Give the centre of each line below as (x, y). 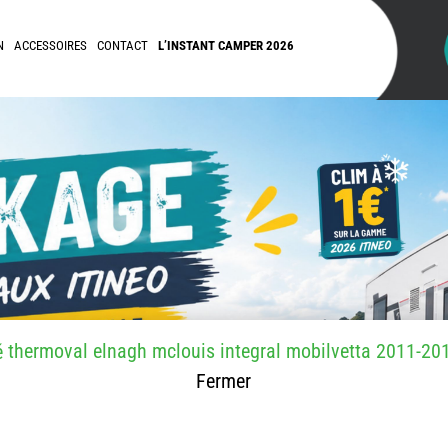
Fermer (224, 381)
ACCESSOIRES (50, 45)
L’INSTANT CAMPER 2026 (226, 45)
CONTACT (122, 45)
